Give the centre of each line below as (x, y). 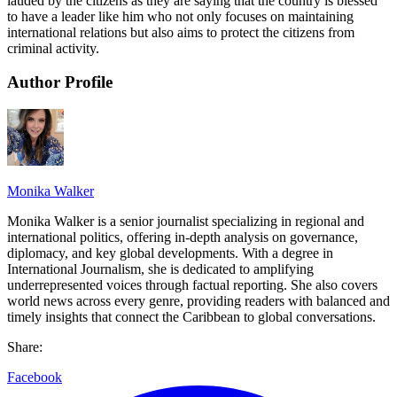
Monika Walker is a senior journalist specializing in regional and (186, 222)
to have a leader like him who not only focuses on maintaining (180, 16)
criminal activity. (55, 48)
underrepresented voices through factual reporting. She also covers (192, 285)
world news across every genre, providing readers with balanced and (198, 301)
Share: (25, 347)
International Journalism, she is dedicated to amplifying (160, 269)
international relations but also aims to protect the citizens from (181, 32)
